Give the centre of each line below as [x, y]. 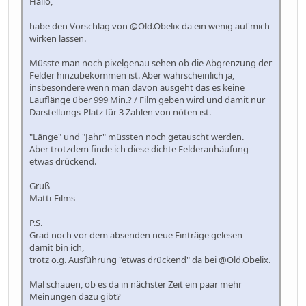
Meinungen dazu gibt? [75, 296]
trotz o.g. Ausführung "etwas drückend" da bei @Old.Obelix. [150, 259]
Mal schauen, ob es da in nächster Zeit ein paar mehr [136, 284]
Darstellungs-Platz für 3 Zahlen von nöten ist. [120, 112]
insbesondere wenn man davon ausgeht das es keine [137, 87]
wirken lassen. [58, 38]
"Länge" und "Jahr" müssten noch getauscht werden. [137, 136]
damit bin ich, [57, 247]
